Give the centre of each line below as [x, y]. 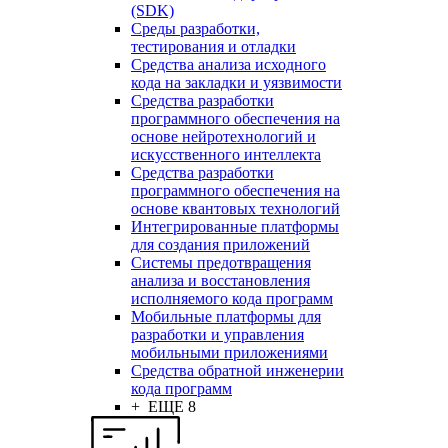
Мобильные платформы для [226, 317]
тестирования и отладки [213, 47]
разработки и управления [217, 335]
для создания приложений [220, 245]
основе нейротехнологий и [223, 137]
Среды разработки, [195, 29]
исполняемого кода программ [232, 299]
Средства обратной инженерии [237, 371]
